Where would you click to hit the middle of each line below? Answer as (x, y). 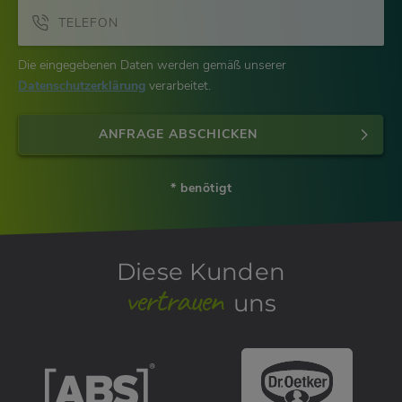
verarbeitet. (178, 86)
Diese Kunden (201, 272)
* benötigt (201, 188)
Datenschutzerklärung (82, 86)
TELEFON (88, 23)
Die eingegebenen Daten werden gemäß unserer (152, 66)
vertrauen (174, 301)
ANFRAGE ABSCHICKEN (178, 135)
